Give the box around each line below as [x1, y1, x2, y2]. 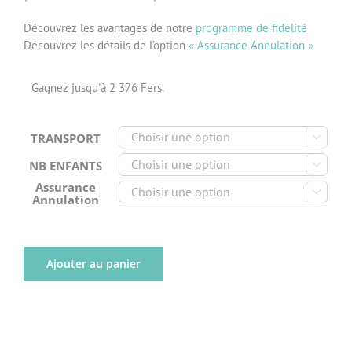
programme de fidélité [196, 20, 307, 35]
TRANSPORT [30, 130, 101, 146]
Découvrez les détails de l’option [24, 37, 189, 53]
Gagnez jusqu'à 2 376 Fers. [31, 79, 164, 95]
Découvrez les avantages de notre [24, 20, 196, 35]
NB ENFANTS [28, 157, 102, 174]
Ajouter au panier [46, 255, 141, 271]
